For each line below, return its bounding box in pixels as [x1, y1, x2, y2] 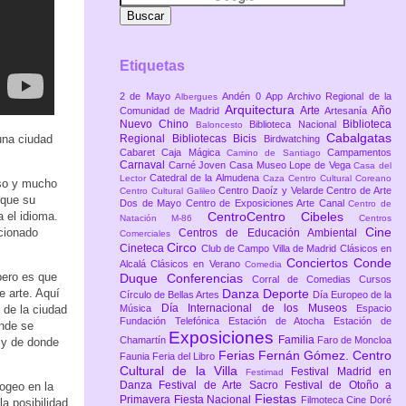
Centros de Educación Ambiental [179, 227, 366, 240]
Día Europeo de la [313, 289, 391, 301]
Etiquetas [120, 58, 185, 74]
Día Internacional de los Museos [160, 302, 356, 315]
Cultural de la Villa [120, 363, 246, 379]
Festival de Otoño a [284, 379, 391, 392]
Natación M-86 [120, 213, 208, 224]
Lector [120, 173, 150, 184]
